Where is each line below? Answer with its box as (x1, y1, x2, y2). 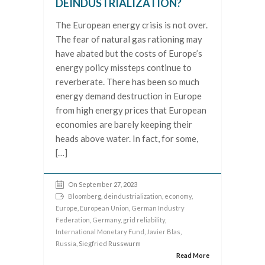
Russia (56, 240, 76, 247)
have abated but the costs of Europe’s (56, 48, 202, 59)
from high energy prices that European (56, 105, 206, 115)
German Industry (131, 204, 185, 212)
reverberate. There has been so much (56, 76, 199, 87)
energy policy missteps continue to (56, 62, 192, 73)
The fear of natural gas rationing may (56, 34, 202, 44)
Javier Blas (147, 228, 180, 235)
